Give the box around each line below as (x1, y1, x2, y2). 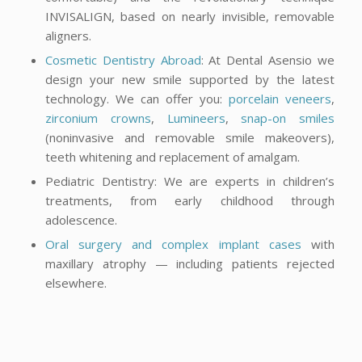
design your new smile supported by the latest (44, 70, 335, 87)
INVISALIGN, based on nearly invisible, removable (44, 7, 335, 24)
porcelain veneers (229, 90, 332, 107)
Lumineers (166, 109, 225, 126)
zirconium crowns (44, 109, 151, 126)
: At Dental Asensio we (200, 51, 335, 68)
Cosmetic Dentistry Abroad (44, 51, 201, 68)
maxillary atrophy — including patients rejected (44, 255, 335, 271)
